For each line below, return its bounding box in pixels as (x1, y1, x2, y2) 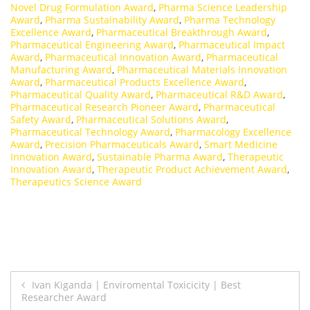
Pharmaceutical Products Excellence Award (45, 75, 244, 89)
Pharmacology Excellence (175, 125, 291, 139)
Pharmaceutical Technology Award (10, 125, 170, 139)
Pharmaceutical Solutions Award (76, 113, 226, 127)
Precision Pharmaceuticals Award (45, 138, 199, 152)
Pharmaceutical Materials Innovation (117, 63, 287, 77)
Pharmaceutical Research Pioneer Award (10, 100, 199, 114)
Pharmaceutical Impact (179, 38, 285, 52)
